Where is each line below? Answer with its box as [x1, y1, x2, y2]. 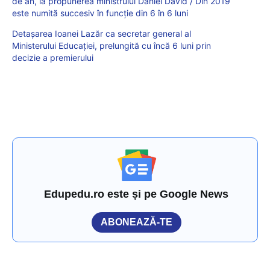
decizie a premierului [12, 52, 93, 63]
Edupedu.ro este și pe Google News [44, 188, 229, 201]
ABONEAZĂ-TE [101, 217, 172, 228]
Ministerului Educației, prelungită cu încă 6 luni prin [12, 40, 211, 51]
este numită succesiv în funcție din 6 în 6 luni [12, 8, 188, 19]
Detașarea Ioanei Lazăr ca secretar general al [12, 28, 191, 39]
